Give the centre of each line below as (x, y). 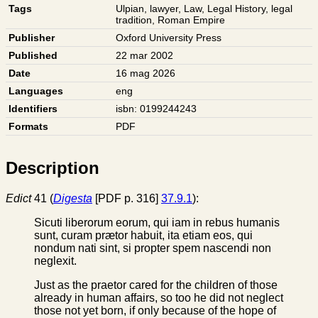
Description (53, 168)
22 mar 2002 (145, 56)
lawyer (164, 9)
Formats (29, 127)
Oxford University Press (169, 38)
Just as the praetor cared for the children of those (156, 285)
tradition (134, 20)
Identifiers (33, 109)
